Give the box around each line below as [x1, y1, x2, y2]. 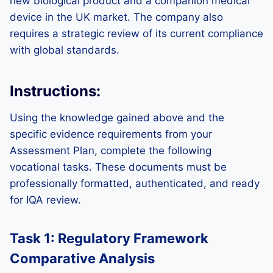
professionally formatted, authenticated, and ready [10, 177, 260, 190]
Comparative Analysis [10, 250, 155, 266]
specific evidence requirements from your [10, 128, 212, 140]
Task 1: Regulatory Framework [10, 230, 208, 246]
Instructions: [10, 82, 101, 100]
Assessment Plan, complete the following [10, 144, 211, 157]
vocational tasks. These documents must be [10, 161, 227, 173]
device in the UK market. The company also [10, 11, 223, 23]
